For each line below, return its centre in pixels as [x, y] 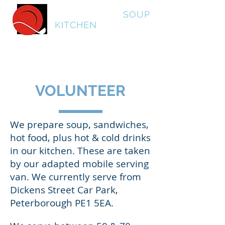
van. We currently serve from [76, 177]
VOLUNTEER [80, 91]
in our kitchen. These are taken [80, 151]
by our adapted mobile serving [79, 164]
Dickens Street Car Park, [64, 190]
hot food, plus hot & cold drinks [80, 138]
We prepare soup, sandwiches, [79, 125]
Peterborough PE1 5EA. [63, 203]
